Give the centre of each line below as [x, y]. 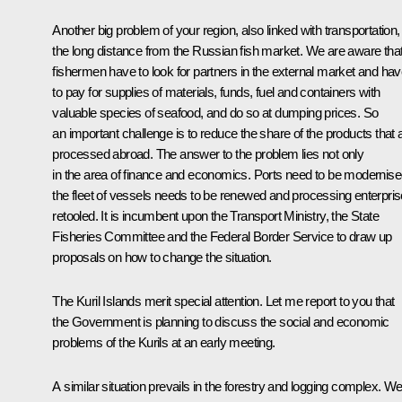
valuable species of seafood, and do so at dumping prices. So [215, 113]
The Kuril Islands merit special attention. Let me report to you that [223, 301]
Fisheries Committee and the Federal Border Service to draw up [222, 237]
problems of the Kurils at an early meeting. [164, 343]
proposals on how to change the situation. [162, 258]
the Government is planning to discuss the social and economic [221, 322]
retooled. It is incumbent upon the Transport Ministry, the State [215, 216]
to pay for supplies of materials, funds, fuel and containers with [216, 92]
